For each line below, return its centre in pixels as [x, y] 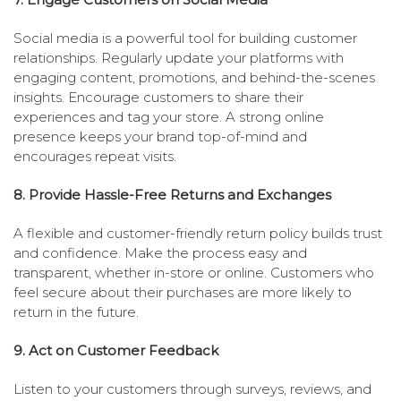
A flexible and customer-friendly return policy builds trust [198, 234]
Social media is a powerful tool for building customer [185, 38]
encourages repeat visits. [95, 157]
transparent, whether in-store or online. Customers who [194, 273]
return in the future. [76, 312]
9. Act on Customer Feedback [116, 351]
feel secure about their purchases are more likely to [183, 293]
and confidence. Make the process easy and [160, 253]
